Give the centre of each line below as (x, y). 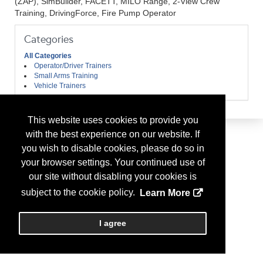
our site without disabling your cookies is (113, 177)
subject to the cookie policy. (80, 193)
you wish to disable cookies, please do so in (113, 149)
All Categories (48, 56)
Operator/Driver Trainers (73, 66)
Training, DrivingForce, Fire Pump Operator (95, 13)
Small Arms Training (66, 76)
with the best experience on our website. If (113, 134)
